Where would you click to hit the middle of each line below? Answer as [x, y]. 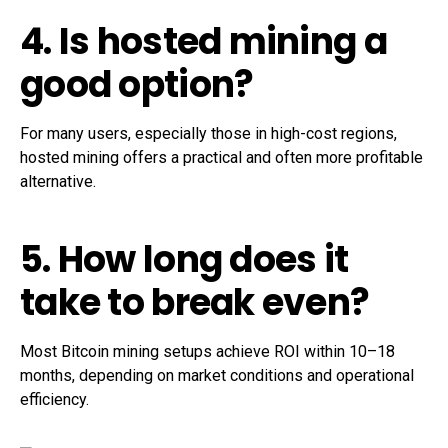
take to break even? [195, 303]
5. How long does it [184, 260]
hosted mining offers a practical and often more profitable [221, 158]
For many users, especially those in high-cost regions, [208, 134]
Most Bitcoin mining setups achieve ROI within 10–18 [207, 352]
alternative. [58, 182]
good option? [137, 85]
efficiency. [54, 400]
